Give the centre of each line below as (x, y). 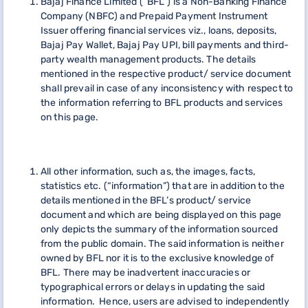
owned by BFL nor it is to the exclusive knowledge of (157, 258)
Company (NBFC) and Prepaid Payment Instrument (154, 16)
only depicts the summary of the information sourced (159, 229)
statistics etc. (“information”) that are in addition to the (163, 186)
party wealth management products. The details (148, 59)
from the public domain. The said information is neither (162, 244)
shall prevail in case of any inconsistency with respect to (167, 88)
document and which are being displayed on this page (161, 215)
